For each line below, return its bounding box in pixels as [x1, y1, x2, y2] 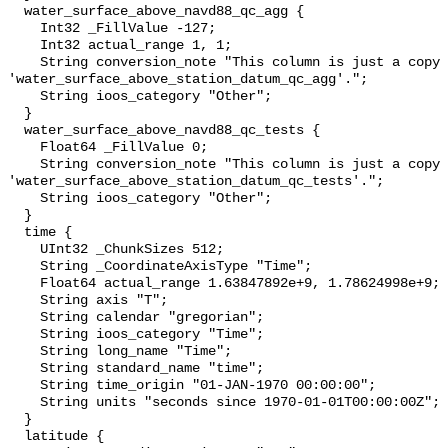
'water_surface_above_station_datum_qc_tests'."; [8, 174, 384, 190]
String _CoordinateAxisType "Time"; [8, 259, 40, 275]
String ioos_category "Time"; [8, 327, 40, 343]
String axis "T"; [8, 293, 40, 309]
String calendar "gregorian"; [8, 310, 40, 326]
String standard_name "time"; [8, 361, 40, 377]
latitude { [8, 429, 24, 445]
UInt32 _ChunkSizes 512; [8, 242, 40, 258]
